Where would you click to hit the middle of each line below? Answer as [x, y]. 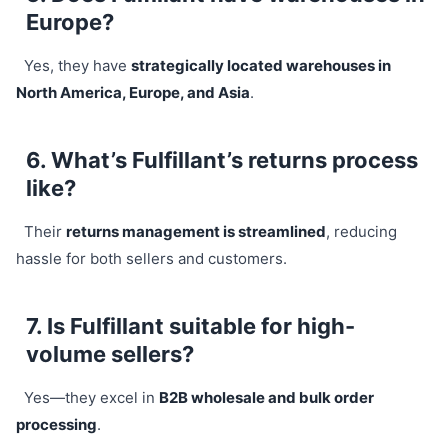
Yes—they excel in [91, 397]
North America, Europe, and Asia [133, 92]
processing [56, 424]
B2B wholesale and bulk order [266, 397]
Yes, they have [77, 65]
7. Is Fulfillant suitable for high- [190, 325]
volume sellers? [110, 353]
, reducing [361, 231]
